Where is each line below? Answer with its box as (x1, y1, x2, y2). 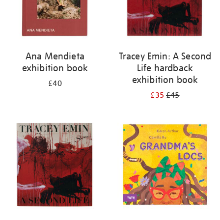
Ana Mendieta (26, 50, 84, 62)
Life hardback (137, 62, 193, 74)
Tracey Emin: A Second (118, 50, 212, 62)
